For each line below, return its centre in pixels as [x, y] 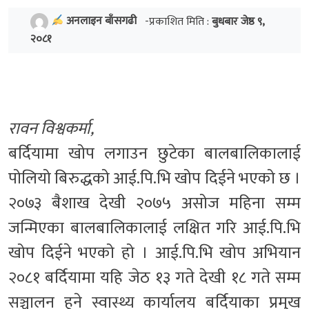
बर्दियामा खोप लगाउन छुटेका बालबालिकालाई [154, 153]
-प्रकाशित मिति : [176, 21]
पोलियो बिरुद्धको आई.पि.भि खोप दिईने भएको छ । [154, 178]
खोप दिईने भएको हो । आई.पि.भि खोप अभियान [154, 253]
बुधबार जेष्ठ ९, [238, 21]
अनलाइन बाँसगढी [102, 21]
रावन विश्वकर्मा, [51, 129]
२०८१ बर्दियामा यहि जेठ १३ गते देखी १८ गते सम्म [154, 278]
